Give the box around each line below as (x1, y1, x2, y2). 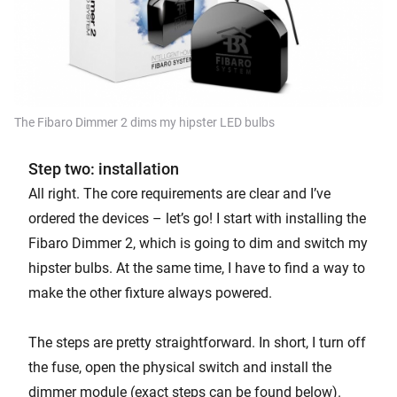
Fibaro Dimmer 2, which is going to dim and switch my (28, 234, 368, 252)
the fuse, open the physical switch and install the (28, 358, 331, 376)
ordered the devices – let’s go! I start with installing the (28, 209, 366, 227)
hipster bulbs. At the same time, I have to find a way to (28, 259, 365, 276)
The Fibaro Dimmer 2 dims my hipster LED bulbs (14, 114, 275, 129)
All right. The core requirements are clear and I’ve (28, 184, 331, 202)
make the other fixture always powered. (28, 284, 272, 301)
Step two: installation (28, 159, 179, 178)
